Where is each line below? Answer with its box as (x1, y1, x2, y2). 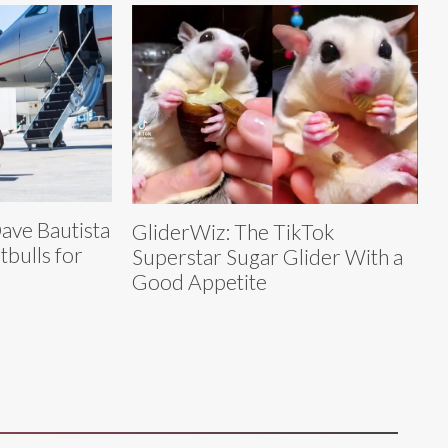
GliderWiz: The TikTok (132, 218, 334, 244)
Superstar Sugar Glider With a (132, 243, 403, 269)
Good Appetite (132, 268, 267, 294)
